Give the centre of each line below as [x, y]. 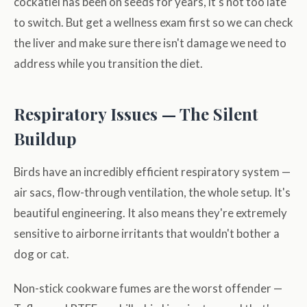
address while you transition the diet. [108, 64]
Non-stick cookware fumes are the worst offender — [148, 288]
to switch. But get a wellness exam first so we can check [153, 23]
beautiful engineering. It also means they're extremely [150, 213]
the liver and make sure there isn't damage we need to [150, 43]
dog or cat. [41, 254]
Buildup [45, 139]
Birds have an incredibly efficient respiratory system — [152, 172]
